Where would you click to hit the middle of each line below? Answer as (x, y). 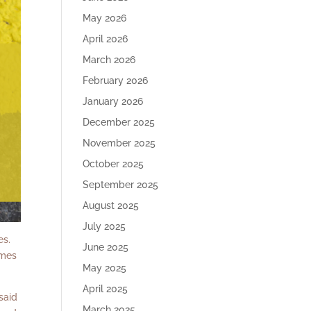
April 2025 (106, 289)
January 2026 (113, 101)
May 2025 (105, 268)
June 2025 (106, 247)
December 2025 (119, 122)
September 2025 (121, 185)
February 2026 (116, 81)
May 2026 (105, 18)
